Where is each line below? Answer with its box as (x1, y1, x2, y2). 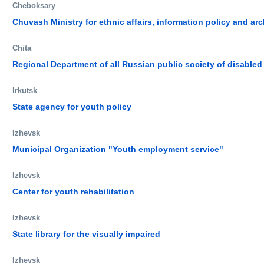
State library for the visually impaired (12, 229, 160, 239)
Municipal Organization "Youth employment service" (12, 144, 223, 154)
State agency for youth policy (12, 101, 131, 111)
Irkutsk (12, 85, 37, 95)
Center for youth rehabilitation (12, 186, 134, 196)
